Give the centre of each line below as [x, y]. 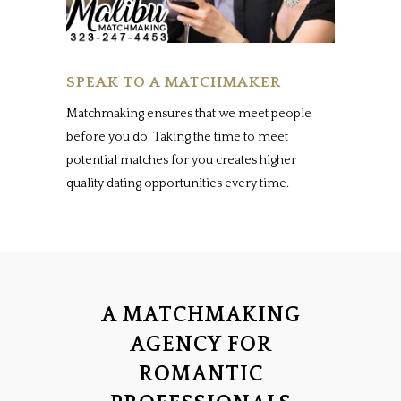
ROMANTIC [200, 375]
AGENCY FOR [200, 345]
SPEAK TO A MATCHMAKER [174, 83]
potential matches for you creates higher [181, 161]
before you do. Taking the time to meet [177, 137]
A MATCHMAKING [200, 316]
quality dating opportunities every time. [178, 184]
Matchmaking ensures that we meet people [189, 114]
